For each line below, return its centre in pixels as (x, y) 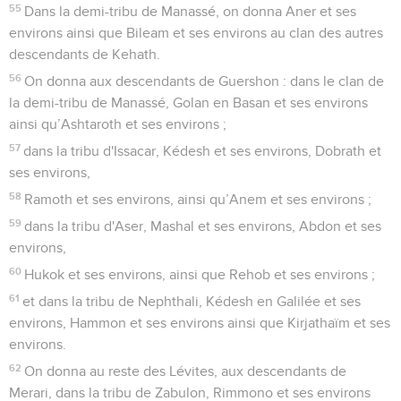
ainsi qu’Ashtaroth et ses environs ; (118, 124)
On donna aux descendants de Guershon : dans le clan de (205, 81)
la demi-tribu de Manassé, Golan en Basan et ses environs (188, 102)
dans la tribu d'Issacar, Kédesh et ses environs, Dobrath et (203, 151)
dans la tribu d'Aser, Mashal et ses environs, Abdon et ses (203, 226)
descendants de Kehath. (85, 54)
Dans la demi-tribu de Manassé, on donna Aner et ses (191, 11)
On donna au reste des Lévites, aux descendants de (186, 371)
